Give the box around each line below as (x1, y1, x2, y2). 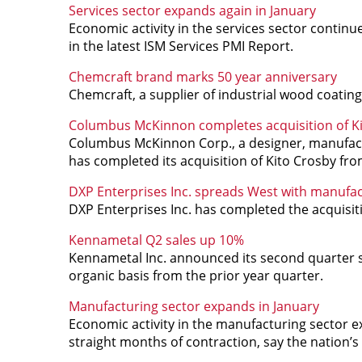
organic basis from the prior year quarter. (68, 266, 323, 284)
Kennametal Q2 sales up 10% (68, 230, 244, 249)
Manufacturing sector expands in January (68, 297, 319, 315)
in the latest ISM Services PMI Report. (68, 36, 293, 55)
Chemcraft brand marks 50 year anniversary (68, 67, 337, 86)
